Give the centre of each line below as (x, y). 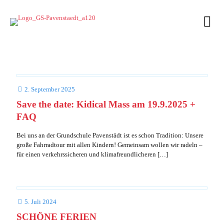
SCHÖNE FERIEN (56, 217)
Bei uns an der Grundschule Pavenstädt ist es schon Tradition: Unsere (110, 135)
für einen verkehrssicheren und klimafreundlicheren (86, 154)
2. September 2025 (50, 89)
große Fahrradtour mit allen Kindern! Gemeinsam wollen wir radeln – (109, 145)
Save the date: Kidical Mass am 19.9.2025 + (106, 104)
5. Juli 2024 (40, 202)
